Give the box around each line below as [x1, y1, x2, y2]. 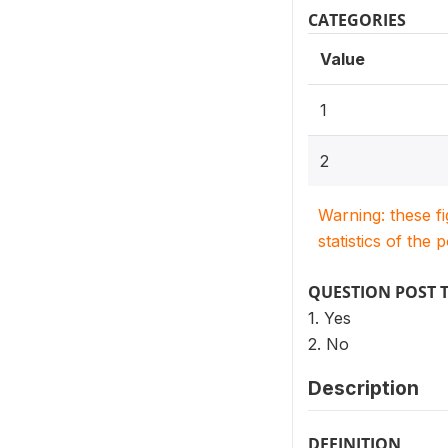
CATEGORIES [308, 9, 406, 31]
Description [308, 376, 419, 400]
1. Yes [308, 308, 351, 328]
